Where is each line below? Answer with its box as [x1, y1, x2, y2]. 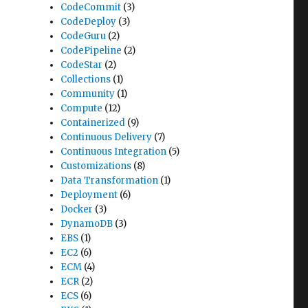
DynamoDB [60, 218, 113, 230]
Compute [60, 102, 103, 114]
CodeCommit [60, 1, 122, 13]
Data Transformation [60, 175, 159, 186]
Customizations [60, 160, 132, 172]
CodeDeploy [60, 16, 117, 27]
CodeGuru [60, 30, 107, 42]
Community [60, 88, 115, 100]
